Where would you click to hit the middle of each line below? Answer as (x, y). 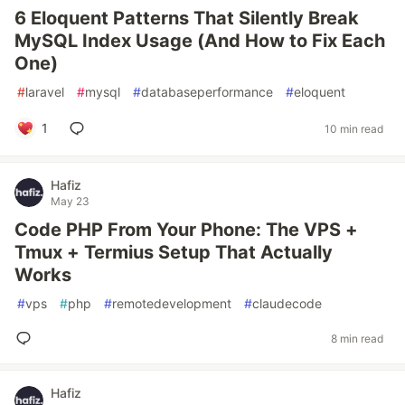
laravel (45, 92)
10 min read (354, 128)
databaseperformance (207, 92)
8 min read (357, 338)
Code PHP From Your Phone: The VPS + (186, 230)
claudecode (287, 303)
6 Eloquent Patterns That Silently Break (187, 18)
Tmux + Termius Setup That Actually (174, 252)
